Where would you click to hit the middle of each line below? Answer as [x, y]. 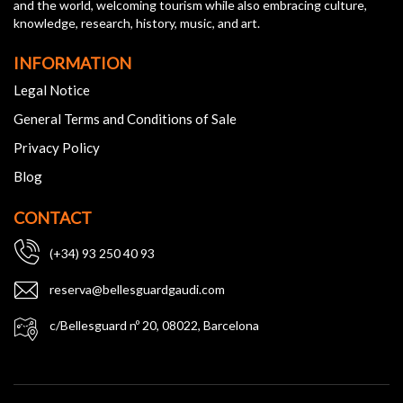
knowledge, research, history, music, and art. [137, 23]
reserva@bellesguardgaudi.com [137, 290]
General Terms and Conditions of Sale [125, 119]
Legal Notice [52, 90]
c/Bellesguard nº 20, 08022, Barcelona [154, 326]
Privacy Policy [57, 148]
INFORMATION [72, 63]
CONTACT [53, 218]
